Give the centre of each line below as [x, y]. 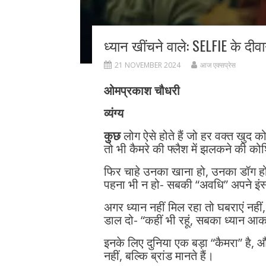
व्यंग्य [113, 113]
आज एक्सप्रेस [218, 65]
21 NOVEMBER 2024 [147, 65]
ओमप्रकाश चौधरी [142, 90]
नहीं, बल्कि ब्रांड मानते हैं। [159, 255]
